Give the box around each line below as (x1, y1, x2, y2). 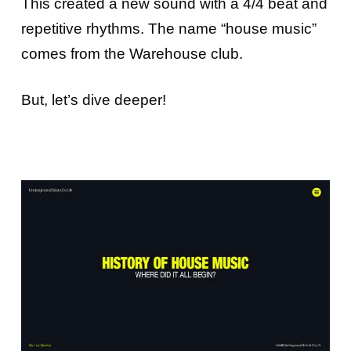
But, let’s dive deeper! (20, 92, 166, 108)
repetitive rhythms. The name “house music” (20, 20, 317, 37)
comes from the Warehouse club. (20, 45, 243, 62)
